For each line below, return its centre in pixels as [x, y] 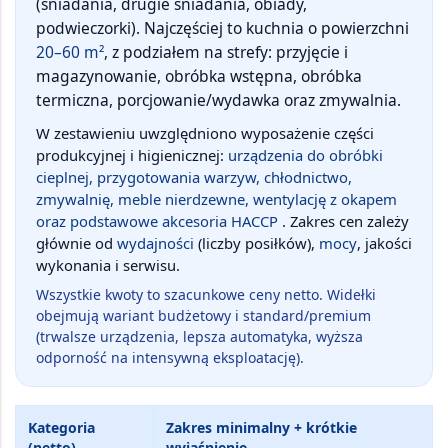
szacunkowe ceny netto [241, 294]
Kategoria [61, 427]
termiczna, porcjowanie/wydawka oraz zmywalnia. [218, 99]
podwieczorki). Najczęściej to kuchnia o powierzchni [222, 27]
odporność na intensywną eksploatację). [170, 357]
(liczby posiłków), [256, 242]
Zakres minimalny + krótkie [261, 427]
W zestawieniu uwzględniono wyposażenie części [205, 132]
